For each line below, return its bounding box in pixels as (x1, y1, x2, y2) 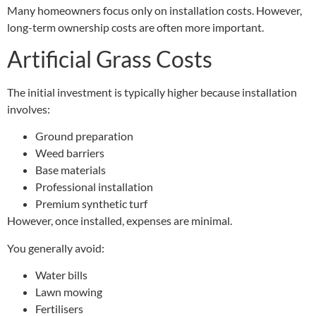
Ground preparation (35, 129, 133, 143)
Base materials (35, 163, 106, 177)
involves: (7, 102, 50, 116)
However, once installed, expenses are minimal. (7, 214, 232, 228)
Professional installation (35, 180, 153, 194)
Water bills (35, 268, 87, 282)
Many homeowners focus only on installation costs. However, (7, 3, 302, 17)
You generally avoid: (7, 241, 104, 255)
